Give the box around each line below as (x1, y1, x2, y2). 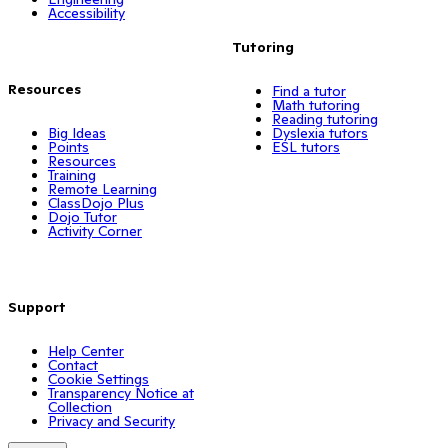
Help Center (48, 341, 124, 360)
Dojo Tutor (48, 207, 117, 226)
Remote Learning (48, 179, 157, 198)
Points (48, 137, 89, 156)
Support (8, 297, 66, 316)
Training (48, 165, 96, 184)
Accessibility (48, 3, 125, 22)
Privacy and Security (48, 411, 175, 430)
